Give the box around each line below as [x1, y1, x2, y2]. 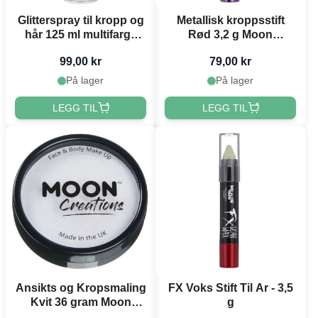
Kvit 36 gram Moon [30, 295, 131, 308]
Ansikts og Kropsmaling [15, 281, 146, 294]
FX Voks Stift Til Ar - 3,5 [168, 281, 293, 294]
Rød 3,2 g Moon [188, 28, 273, 41]
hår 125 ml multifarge [24, 28, 137, 41]
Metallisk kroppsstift [176, 14, 285, 27]
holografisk [50, 43, 111, 55]
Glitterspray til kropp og [17, 14, 144, 27]
